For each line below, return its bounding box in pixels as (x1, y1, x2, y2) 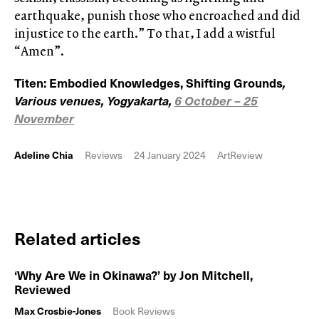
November (14, 108, 74, 127)
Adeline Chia (14, 147, 73, 162)
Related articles (14, 224, 141, 251)
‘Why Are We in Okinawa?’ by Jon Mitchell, (14, 265, 253, 284)
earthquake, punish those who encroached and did (14, 6, 300, 24)
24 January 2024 (134, 147, 206, 162)
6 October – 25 (174, 90, 258, 110)
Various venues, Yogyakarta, (14, 90, 174, 110)
